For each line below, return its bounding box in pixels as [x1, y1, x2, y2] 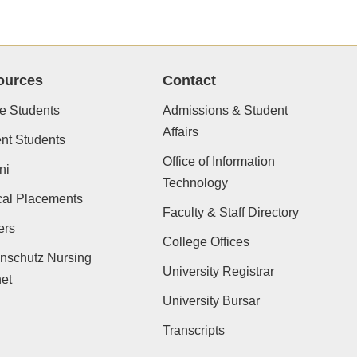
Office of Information [162, 155, 275, 168]
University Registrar [162, 265, 274, 278]
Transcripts [162, 324, 225, 337]
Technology [162, 176, 228, 190]
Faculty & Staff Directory [162, 206, 299, 219]
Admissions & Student [162, 104, 288, 117]
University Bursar [162, 294, 260, 308]
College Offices [162, 235, 249, 249]
